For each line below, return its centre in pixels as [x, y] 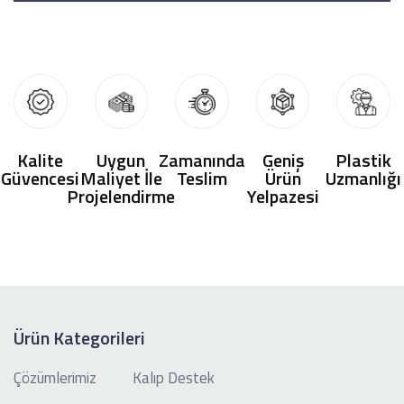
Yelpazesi [283, 196]
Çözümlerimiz [55, 377]
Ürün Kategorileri [79, 337]
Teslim [202, 178]
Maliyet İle [121, 178]
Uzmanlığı [364, 178]
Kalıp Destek [174, 377]
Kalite [41, 160]
